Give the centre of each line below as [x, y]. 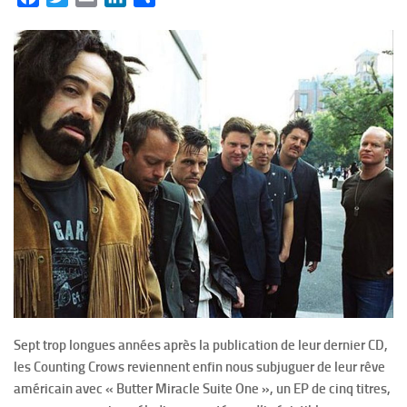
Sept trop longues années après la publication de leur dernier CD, [201, 346]
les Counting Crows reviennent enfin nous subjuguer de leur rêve [199, 367]
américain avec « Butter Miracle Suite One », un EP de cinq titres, [202, 389]
